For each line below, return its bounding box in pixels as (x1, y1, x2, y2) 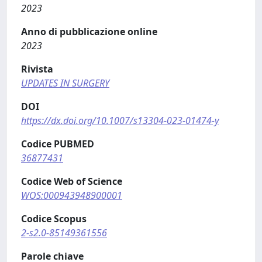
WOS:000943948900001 (21, 189, 122, 202)
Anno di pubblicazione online (21, 25, 157, 38)
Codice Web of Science (21, 175, 122, 188)
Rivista (21, 63, 53, 75)
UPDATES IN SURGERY (21, 77, 109, 89)
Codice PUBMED (21, 137, 94, 150)
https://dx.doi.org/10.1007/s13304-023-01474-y (21, 114, 219, 127)
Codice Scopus (21, 212, 87, 225)
